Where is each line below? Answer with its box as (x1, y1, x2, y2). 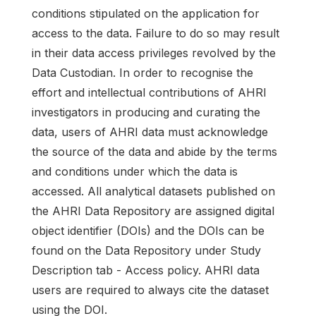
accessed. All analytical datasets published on (32, 184, 275, 199)
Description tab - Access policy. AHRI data (32, 263, 260, 278)
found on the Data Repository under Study (32, 243, 261, 258)
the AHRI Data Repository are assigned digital (32, 204, 274, 219)
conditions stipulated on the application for (32, 6, 260, 21)
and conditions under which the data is (32, 164, 238, 179)
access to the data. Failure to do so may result (32, 26, 279, 41)
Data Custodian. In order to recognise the (32, 66, 253, 80)
